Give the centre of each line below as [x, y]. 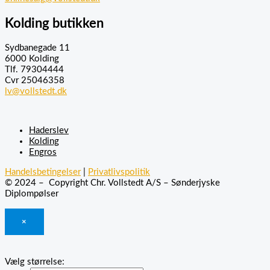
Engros [43, 152]
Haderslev [49, 131]
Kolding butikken [54, 24]
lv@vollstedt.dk [36, 92]
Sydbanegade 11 [37, 48]
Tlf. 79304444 [34, 70]
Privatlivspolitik [119, 172]
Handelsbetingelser [43, 172]
